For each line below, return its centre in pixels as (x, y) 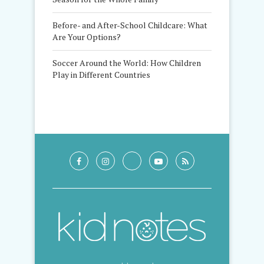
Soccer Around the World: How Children (127, 63)
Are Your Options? (87, 37)
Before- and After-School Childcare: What (130, 25)
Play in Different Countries (101, 75)
